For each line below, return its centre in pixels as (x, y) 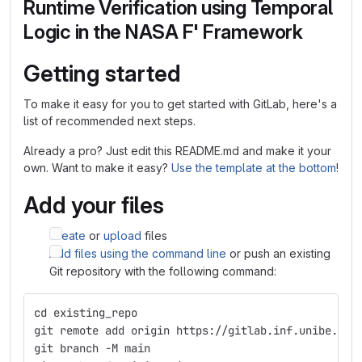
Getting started (102, 74)
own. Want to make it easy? (97, 168)
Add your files (94, 205)
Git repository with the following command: (163, 271)
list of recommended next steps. (109, 121)
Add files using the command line (138, 253)
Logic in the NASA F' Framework (163, 32)
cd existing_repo (86, 313)
